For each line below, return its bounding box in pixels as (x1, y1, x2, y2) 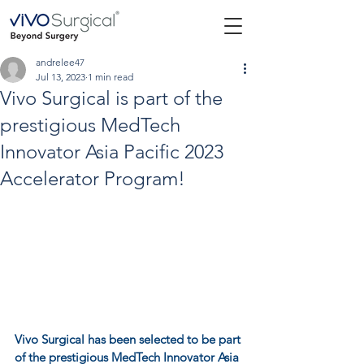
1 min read (88, 71, 133, 83)
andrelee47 (36, 56, 84, 68)
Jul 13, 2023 (36, 71, 85, 83)
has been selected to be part (84, 331, 244, 347)
